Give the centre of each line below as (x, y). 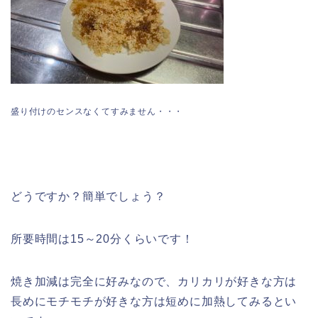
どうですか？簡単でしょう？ (88, 197)
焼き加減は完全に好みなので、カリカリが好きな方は (154, 282)
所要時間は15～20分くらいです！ (102, 239)
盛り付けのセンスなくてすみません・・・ (97, 112)
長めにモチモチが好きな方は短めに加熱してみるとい (154, 302)
